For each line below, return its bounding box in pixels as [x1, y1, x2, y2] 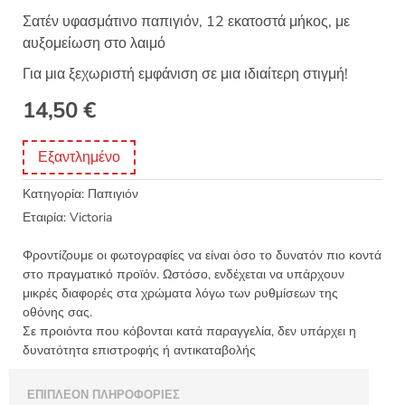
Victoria [70, 208, 112, 226]
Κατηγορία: [23, 184, 88, 202]
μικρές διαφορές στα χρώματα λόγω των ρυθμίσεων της [23, 284, 338, 302]
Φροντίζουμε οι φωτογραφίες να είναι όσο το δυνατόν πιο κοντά [23, 246, 381, 264]
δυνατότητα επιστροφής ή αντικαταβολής [23, 341, 256, 359]
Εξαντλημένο [38, 146, 120, 167]
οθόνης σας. [23, 303, 92, 321]
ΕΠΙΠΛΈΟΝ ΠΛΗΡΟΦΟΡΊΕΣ [27, 386, 180, 403]
